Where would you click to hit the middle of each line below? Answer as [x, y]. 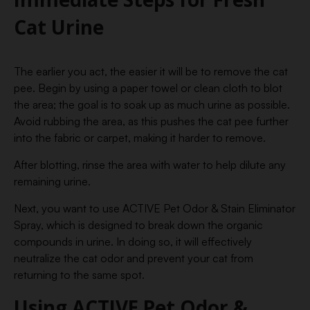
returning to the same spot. [79, 275]
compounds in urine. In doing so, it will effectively [133, 241]
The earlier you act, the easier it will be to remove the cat [151, 71]
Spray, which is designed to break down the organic [138, 225]
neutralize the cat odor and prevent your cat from [134, 258]
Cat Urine [59, 27]
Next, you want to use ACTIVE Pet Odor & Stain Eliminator [155, 208]
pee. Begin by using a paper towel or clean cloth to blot [148, 88]
